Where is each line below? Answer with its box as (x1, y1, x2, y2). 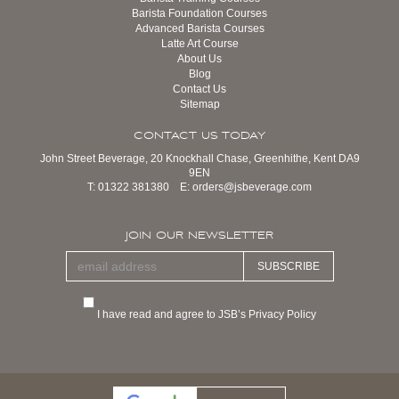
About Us (177, 53, 222, 65)
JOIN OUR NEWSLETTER (126, 229, 273, 242)
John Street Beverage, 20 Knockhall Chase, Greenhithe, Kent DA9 (39, 152, 360, 165)
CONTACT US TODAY (134, 129, 265, 142)
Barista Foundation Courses (132, 7, 267, 20)
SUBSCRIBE (256, 260, 320, 273)
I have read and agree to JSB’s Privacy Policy (94, 308, 316, 321)
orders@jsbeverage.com (192, 181, 312, 193)
